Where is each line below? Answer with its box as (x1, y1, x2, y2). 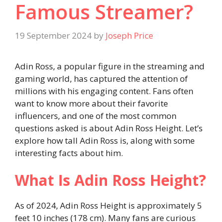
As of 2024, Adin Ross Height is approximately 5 (15, 200, 202, 212)
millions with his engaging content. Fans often (15, 85, 193, 97)
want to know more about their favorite (15, 97, 168, 109)
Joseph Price (106, 29, 153, 41)
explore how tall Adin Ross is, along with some (15, 134, 195, 146)
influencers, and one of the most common (15, 110, 176, 121)
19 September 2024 (15, 29, 92, 41)
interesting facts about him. (15, 147, 123, 159)
